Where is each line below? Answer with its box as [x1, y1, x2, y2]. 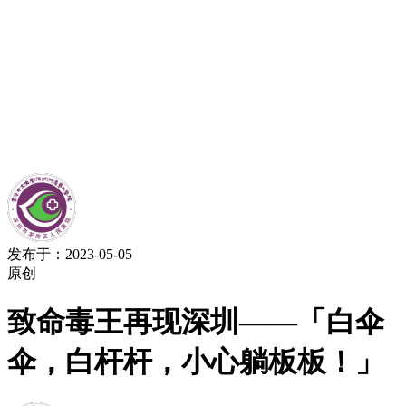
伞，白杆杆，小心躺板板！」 [7, 345, 384, 379]
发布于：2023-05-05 [7, 246, 132, 262]
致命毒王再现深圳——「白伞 [7, 305, 384, 339]
